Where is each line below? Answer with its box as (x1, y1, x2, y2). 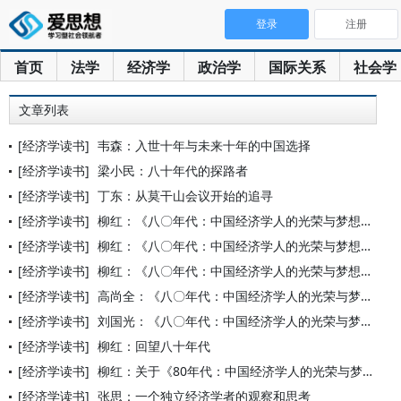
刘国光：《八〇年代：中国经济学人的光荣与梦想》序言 (98, 312, 361, 329)
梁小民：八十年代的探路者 (98, 162, 248, 179)
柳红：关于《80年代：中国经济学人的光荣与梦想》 (98, 363, 363, 380)
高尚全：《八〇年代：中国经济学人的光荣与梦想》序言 (98, 287, 361, 304)
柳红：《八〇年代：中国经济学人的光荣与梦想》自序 (98, 237, 361, 254)
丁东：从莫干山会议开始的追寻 (98, 187, 273, 204)
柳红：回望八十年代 (98, 337, 210, 354)
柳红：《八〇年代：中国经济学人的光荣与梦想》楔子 (98, 212, 361, 229)
